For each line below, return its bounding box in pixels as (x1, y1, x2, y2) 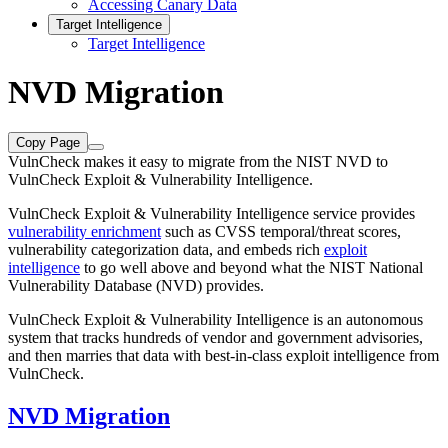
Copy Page (16, 135, 80, 151)
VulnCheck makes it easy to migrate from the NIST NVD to (8, 153, 388, 171)
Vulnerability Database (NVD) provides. (8, 277, 264, 295)
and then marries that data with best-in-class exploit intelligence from (8, 347, 439, 365)
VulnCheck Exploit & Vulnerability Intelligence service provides (8, 205, 415, 223)
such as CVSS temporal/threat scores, (161, 223, 401, 241)
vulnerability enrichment (8, 223, 161, 241)
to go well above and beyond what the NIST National (80, 259, 423, 277)
